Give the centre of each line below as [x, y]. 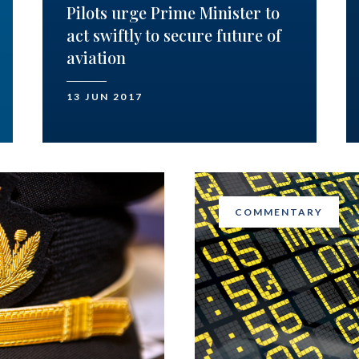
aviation [97, 58]
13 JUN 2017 [105, 97]
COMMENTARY [278, 212]
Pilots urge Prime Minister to [173, 13]
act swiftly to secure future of [174, 35]
